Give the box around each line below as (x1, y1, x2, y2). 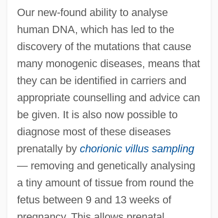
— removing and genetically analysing (17, 159, 195, 172)
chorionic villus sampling (79, 142, 194, 155)
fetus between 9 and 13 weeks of (17, 193, 171, 206)
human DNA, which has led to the (17, 23, 174, 36)
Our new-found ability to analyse (17, 6, 168, 18)
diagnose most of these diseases (17, 125, 171, 138)
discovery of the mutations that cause (17, 40, 191, 53)
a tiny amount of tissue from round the (17, 176, 194, 189)
